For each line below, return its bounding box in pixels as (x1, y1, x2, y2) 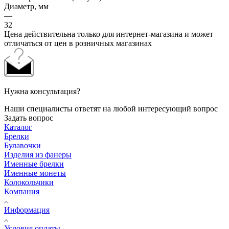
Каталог (4, 122, 32, 131)
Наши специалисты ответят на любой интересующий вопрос (4, 104, 218, 113)
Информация (4, 205, 50, 214)
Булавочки (4, 141, 41, 150)
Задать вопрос (4, 113, 53, 122)
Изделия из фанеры (4, 150, 72, 159)
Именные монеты (4, 168, 66, 177)
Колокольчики (4, 177, 54, 187)
